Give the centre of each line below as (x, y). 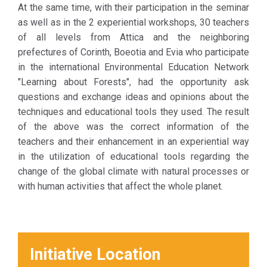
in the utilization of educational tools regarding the (133, 156)
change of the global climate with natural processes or (133, 171)
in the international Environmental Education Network (133, 67)
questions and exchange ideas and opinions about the (133, 97)
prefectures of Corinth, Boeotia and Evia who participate (133, 52)
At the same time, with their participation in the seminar (133, 7)
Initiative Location (95, 254)
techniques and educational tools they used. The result (133, 112)
